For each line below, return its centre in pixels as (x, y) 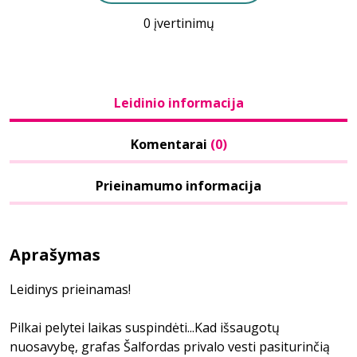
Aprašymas (55, 255)
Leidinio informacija (178, 103)
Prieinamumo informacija (178, 186)
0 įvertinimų (178, 23)
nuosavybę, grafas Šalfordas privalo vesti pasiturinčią (170, 347)
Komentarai (170, 144)
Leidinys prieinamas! (70, 289)
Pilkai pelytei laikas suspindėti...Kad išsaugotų (145, 328)
